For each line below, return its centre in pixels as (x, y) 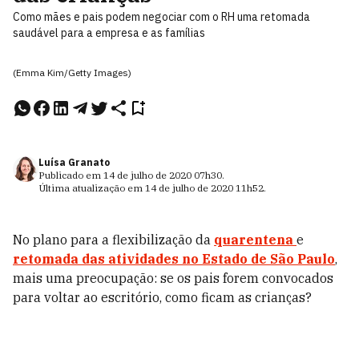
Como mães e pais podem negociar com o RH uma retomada (161, 17)
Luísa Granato (74, 162)
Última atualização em (92, 188)
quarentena (254, 240)
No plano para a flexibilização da (113, 240)
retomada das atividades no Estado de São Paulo (174, 259)
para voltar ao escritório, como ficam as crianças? (162, 297)
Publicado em (71, 175)
